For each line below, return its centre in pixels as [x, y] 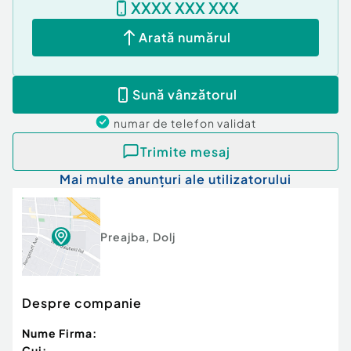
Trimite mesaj [185, 151]
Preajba [123, 237]
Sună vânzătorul [185, 95]
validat [237, 123]
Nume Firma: [60, 333]
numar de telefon [165, 123]
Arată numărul [185, 38]
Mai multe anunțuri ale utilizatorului [175, 179]
